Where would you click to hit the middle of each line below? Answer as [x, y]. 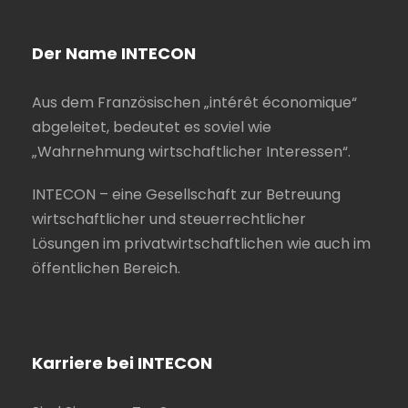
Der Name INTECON [114, 54]
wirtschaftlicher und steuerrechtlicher [169, 219]
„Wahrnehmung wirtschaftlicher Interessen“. [191, 152]
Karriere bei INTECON [122, 363]
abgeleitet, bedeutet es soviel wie [152, 127]
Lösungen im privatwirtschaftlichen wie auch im [201, 244]
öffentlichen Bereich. [106, 269]
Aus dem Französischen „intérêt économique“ [194, 103]
